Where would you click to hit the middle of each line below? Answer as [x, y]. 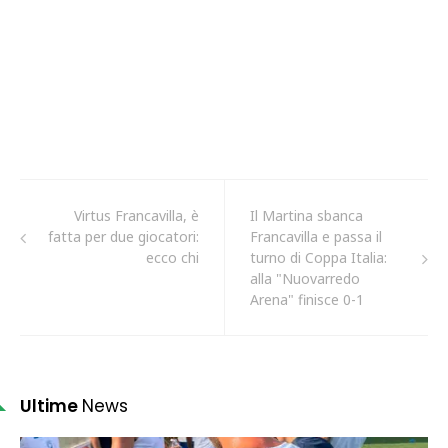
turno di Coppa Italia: [318, 257]
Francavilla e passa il [316, 236]
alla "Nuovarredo [305, 278]
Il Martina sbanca [306, 215]
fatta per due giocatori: [123, 236]
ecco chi [172, 257]
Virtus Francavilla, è [136, 215]
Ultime [51, 406]
